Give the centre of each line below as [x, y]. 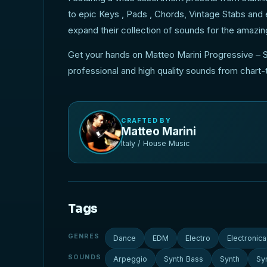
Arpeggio [131, 259]
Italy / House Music [156, 143]
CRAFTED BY [146, 120]
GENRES [84, 236]
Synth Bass [184, 259]
